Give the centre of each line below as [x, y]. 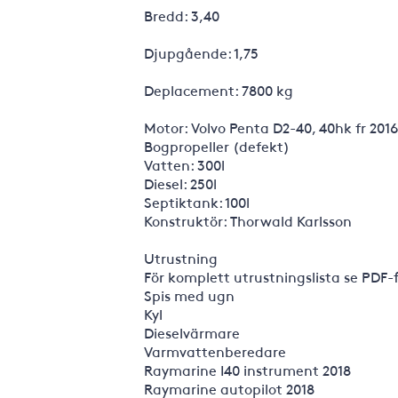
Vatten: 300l [184, 164]
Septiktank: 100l [197, 202]
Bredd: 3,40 [182, 15]
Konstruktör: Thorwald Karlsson [248, 220]
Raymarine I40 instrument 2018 [247, 370]
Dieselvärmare [192, 332]
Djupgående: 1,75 [201, 52]
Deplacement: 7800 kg [219, 90]
